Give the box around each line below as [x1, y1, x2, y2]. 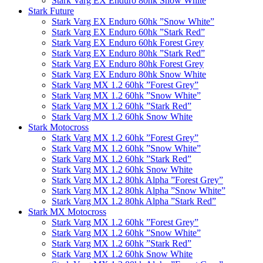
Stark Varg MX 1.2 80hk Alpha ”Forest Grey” [52, 175, 223, 186]
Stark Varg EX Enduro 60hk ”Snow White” [52, 16, 214, 27]
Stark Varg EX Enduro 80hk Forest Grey [52, 59, 204, 69]
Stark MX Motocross [28, 207, 106, 217]
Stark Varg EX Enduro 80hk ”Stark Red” [52, 48, 205, 59]
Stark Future [28, 6, 74, 16]
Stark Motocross [28, 122, 89, 133]
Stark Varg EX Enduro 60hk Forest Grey [52, 38, 204, 48]
